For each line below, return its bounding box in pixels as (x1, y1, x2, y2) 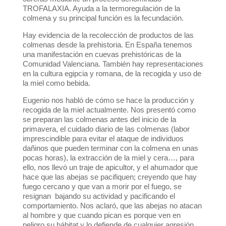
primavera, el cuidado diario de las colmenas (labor (22, 125, 190, 134)
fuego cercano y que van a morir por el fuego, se (22, 182, 182, 191)
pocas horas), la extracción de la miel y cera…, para (22, 153, 194, 162)
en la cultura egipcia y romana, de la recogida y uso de (22, 69, 201, 78)
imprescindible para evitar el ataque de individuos (22, 134, 184, 143)
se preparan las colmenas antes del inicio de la (22, 115, 176, 124)
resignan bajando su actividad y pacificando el (22, 192, 175, 201)
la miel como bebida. (22, 79, 90, 88)
